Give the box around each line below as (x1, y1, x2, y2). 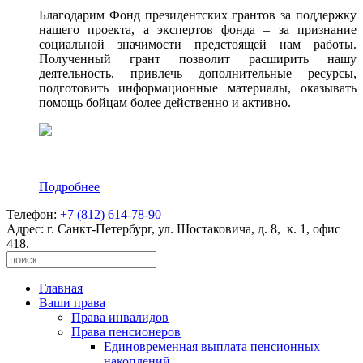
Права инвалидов (71, 310, 169, 325)
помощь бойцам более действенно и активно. (39, 96, 291, 110)
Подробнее (39, 180, 100, 194)
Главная (39, 281, 83, 296)
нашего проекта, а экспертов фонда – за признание (39, 23, 357, 37)
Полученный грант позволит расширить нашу (39, 52, 357, 66)
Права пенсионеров (71, 325, 181, 340)
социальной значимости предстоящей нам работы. (39, 37, 357, 52)
